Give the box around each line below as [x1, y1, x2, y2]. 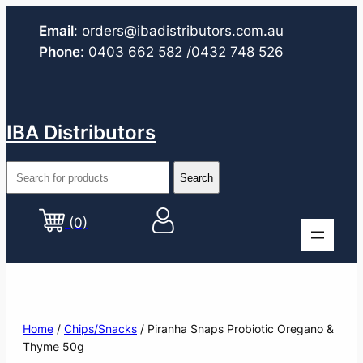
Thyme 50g [23, 339, 84, 353]
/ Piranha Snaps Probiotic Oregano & [137, 321, 334, 335]
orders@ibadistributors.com [82, 22, 263, 39]
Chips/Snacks [64, 321, 137, 335]
